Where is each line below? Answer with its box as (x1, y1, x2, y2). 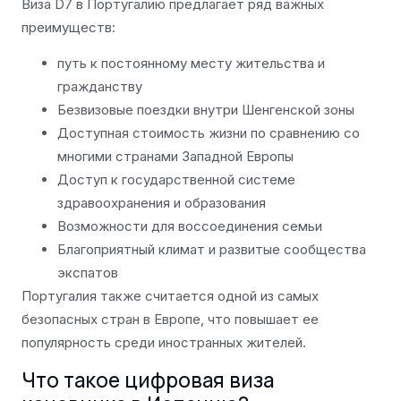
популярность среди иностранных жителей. (21, 334, 306, 352)
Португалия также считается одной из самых (21, 287, 319, 305)
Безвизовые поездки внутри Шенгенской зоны (57, 101, 354, 119)
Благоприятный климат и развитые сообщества (57, 241, 366, 259)
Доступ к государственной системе (57, 171, 295, 189)
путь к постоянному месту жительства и (57, 55, 325, 73)
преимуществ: (21, 18, 115, 36)
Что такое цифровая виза (21, 365, 274, 394)
